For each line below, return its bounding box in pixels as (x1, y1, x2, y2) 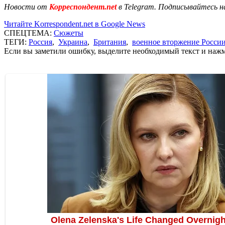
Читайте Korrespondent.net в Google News (4, 19, 145, 28)
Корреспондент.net (47, 2, 119, 11)
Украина (58, 37, 87, 46)
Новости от (4, 2, 47, 11)
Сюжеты (54, 28, 83, 37)
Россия (29, 37, 52, 46)
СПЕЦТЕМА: (4, 28, 54, 37)
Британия (93, 37, 126, 46)
